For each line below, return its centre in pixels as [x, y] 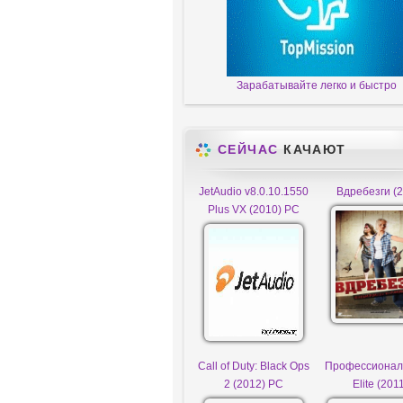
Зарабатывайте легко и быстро [317, 85]
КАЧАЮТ [312, 149]
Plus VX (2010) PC [253, 210]
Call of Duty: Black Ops [253, 366]
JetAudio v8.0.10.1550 [253, 192]
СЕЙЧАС [248, 149]
